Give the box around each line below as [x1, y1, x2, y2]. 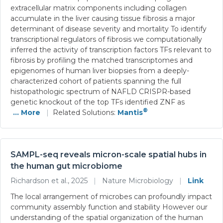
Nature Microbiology [100, 176, 175, 185]
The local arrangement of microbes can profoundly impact [10, 192, 212, 201]
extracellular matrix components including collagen [10, 3, 187, 12]
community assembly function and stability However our [10, 202, 208, 212]
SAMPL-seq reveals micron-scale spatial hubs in [10, 149, 207, 159]
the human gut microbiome [10, 161, 122, 171]
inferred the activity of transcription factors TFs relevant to [10, 45, 212, 54]
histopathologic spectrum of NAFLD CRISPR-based [10, 87, 191, 96]
